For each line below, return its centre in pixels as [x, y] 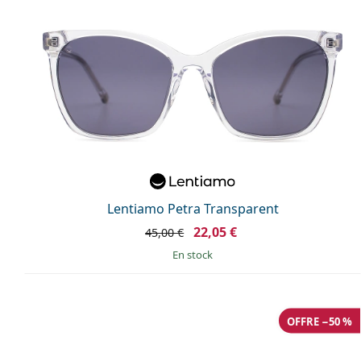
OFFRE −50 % [320, 321]
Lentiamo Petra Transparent [193, 209]
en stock [195, 255]
